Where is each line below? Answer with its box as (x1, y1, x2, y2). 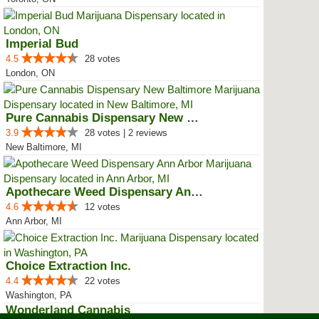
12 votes (85, 202, 120, 212)
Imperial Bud (6, 37, 78, 51)
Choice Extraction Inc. (6, 259, 131, 273)
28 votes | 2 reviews (85, 127, 167, 138)
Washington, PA (6, 290, 72, 300)
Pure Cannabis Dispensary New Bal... (187, 111, 199, 125)
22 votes (85, 276, 120, 286)
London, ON (6, 68, 55, 78)
